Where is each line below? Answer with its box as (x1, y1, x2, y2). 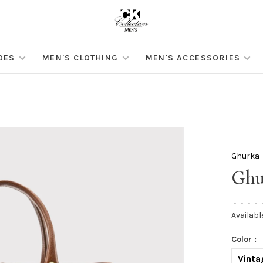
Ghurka (231, 150, 260, 161)
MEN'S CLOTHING (42, 53, 119, 63)
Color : (231, 234, 257, 245)
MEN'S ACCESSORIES (145, 53, 241, 63)
